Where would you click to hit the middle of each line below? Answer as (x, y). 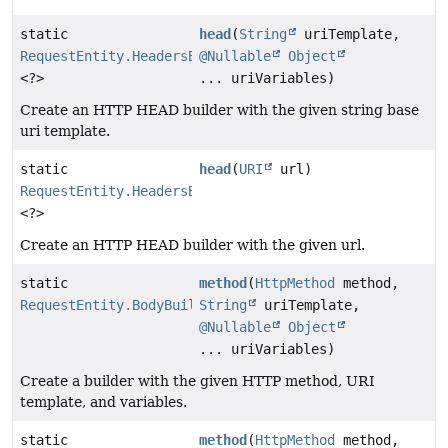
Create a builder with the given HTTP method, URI (197, 380)
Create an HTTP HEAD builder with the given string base (219, 109)
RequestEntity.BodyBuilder (120, 304)
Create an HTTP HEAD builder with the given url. (192, 244)
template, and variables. (103, 401)
